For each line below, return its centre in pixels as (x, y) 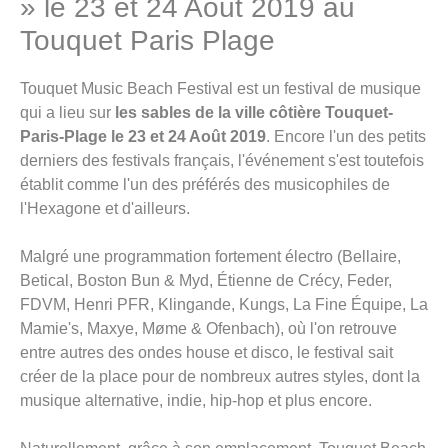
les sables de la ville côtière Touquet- (254, 112)
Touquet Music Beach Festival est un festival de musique (220, 88)
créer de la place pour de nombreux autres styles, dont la (220, 376)
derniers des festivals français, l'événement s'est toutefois (222, 160)
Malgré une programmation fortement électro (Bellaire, (210, 256)
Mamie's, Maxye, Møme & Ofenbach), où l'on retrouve (208, 328)
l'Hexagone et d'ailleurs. (105, 208)
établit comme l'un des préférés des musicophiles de (205, 184)
